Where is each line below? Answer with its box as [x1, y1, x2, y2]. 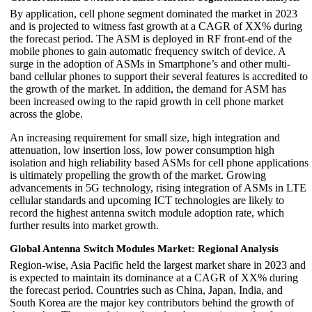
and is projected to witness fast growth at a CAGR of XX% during [10, 19, 302, 32]
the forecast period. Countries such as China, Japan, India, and [10, 283, 283, 296]
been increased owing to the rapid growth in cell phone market [10, 95, 283, 107]
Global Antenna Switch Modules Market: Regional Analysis [10, 242, 279, 254]
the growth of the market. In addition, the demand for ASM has [10, 82, 286, 95]
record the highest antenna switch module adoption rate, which [10, 206, 284, 219]
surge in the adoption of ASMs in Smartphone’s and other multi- [10, 57, 290, 70]
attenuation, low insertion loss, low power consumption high [10, 143, 274, 156]
